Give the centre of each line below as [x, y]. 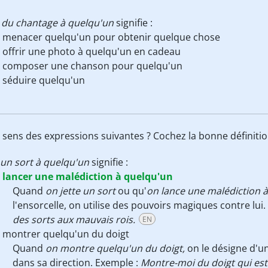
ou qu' [131, 191]
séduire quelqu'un [44, 80]
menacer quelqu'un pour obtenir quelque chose [111, 37]
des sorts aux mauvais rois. [75, 220]
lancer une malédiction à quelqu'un [88, 176]
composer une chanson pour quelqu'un [92, 66]
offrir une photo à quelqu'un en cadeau [92, 51]
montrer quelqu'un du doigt [66, 234]
